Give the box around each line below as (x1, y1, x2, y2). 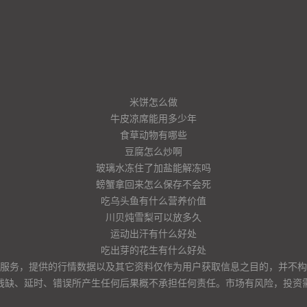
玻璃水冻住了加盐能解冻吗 (96, 160, 211, 174)
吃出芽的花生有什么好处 (101, 243, 206, 256)
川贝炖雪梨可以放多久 (106, 210, 201, 223)
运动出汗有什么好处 (110, 226, 197, 240)
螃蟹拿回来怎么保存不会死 (96, 177, 211, 191)
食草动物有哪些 (120, 127, 187, 141)
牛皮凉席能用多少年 (110, 111, 197, 125)
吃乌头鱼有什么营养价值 (101, 193, 206, 207)
